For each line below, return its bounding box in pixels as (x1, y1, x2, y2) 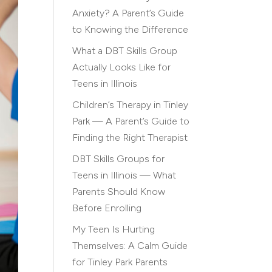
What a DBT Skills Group (72, 45, 178, 56)
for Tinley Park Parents (72, 256, 168, 268)
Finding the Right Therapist (72, 132, 188, 143)
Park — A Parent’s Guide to (72, 115, 190, 127)
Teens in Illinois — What (72, 169, 177, 181)
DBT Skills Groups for (72, 153, 165, 165)
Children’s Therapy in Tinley (72, 99, 189, 110)
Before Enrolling (72, 202, 142, 214)
